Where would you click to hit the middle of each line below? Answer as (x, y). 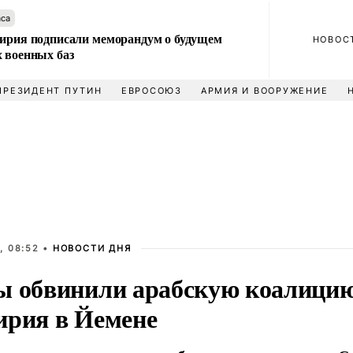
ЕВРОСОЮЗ (151, 91)
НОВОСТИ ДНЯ (92, 248)
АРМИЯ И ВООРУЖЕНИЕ (264, 91)
